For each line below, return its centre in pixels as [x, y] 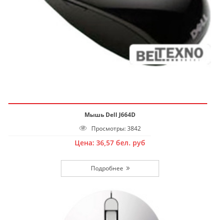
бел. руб [131, 142]
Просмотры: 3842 [114, 128]
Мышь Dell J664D [110, 114]
